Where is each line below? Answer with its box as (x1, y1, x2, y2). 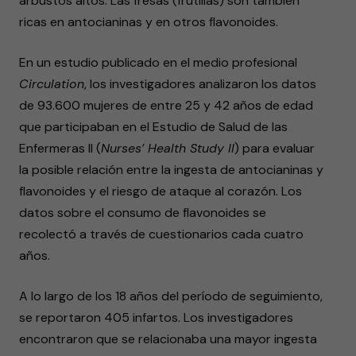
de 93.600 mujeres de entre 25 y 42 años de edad (19, 97, 313, 114)
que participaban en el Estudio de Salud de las (19, 118, 288, 135)
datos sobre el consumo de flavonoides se (19, 204, 266, 221)
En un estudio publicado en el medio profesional (19, 54, 297, 71)
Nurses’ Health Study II (101, 140, 234, 157)
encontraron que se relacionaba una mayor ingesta (19, 331, 317, 347)
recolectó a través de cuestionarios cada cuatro (19, 226, 304, 242)
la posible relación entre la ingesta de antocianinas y (19, 161, 323, 178)
